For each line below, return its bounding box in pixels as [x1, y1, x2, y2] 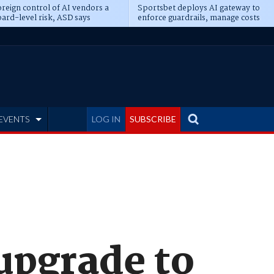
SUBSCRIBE [130, 114, 176, 124]
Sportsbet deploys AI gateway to [137, 2, 260, 15]
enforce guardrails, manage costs [137, 12, 260, 24]
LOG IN [92, 114, 120, 124]
